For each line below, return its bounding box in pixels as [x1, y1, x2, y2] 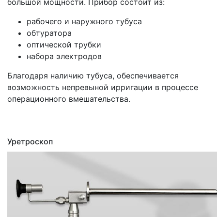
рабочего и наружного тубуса [27, 16, 142, 26]
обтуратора [27, 28, 72, 38]
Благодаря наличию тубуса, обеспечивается [7, 70, 179, 80]
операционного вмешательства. [7, 93, 130, 104]
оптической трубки [27, 39, 101, 49]
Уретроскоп [7, 136, 53, 146]
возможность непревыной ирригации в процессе [7, 82, 198, 92]
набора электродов [27, 51, 102, 61]
